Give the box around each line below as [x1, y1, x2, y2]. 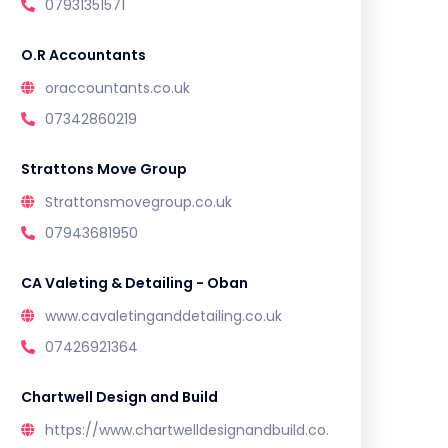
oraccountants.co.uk [45, 78, 190, 98]
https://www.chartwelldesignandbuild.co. [45, 420, 329, 440]
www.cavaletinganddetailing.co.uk [45, 306, 282, 326]
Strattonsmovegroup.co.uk [45, 192, 232, 212]
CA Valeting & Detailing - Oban [21, 273, 248, 293]
